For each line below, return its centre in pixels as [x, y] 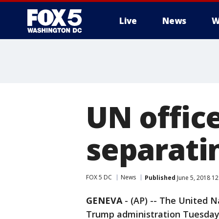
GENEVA [104, 200]
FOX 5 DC [99, 177]
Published [160, 177]
